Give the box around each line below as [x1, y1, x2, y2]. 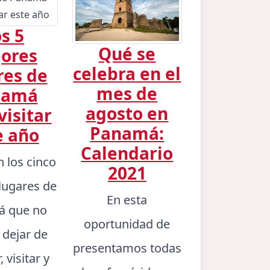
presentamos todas [72, 239, 181, 256]
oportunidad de [84, 215, 171, 232]
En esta [107, 191, 148, 208]
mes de [96, 81, 158, 105]
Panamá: [90, 121, 165, 145]
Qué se [98, 42, 156, 65]
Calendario [81, 141, 174, 165]
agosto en [86, 101, 169, 125]
